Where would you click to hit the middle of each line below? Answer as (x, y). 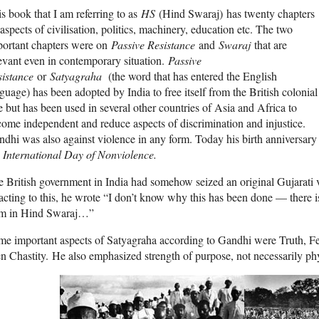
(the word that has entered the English (193, 76)
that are (271, 45)
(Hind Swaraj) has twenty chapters (235, 14)
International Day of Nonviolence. (80, 155)
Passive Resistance (153, 45)
